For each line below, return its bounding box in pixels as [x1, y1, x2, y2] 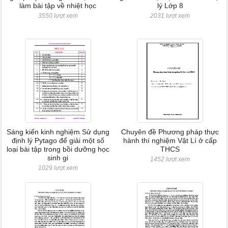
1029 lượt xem [38, 164, 78, 172]
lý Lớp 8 [157, 2, 183, 10]
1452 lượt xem [150, 156, 190, 163]
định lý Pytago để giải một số [11, 136, 104, 145]
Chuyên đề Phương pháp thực [121, 128, 219, 136]
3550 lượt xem [38, 12, 78, 19]
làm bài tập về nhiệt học [19, 2, 97, 10]
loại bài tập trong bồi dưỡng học [6, 145, 109, 153]
